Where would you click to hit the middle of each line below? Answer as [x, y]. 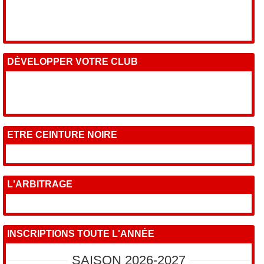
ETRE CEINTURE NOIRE [62, 134]
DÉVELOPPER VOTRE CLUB [73, 61]
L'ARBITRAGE [40, 184]
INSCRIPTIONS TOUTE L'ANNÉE [81, 233]
